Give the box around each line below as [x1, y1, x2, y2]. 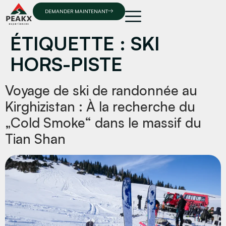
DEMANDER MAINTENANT [45, 8, 108, 14]
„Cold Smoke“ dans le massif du [5, 114, 201, 131]
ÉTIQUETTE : [10, 31, 131, 55]
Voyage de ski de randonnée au [5, 82, 197, 98]
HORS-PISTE [10, 52, 123, 76]
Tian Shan [5, 130, 66, 147]
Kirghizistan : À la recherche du [5, 98, 195, 115]
